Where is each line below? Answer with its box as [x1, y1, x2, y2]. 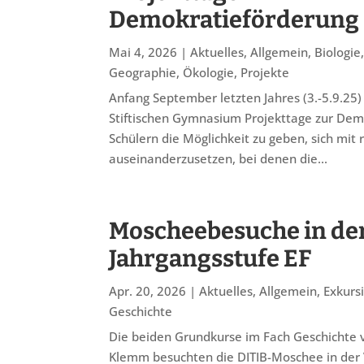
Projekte [240, 63, 290, 80]
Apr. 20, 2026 [109, 282, 187, 299]
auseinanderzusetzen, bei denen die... [109, 149, 328, 167]
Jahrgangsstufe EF [109, 244, 312, 273]
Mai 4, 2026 [109, 43, 178, 60]
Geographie [109, 63, 177, 80]
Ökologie [183, 63, 235, 80]
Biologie [314, 43, 362, 60]
